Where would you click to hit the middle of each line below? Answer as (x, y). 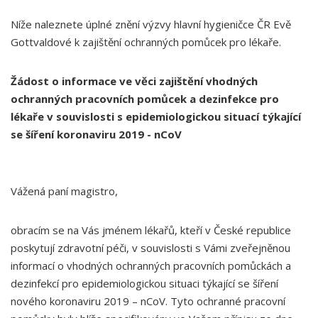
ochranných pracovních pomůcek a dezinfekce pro (145, 99)
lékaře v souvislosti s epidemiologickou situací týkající (156, 116)
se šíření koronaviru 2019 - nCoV (96, 134)
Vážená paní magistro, (64, 191)
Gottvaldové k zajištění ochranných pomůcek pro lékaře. (146, 42)
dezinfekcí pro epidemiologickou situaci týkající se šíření (144, 283)
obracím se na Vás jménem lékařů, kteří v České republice (151, 230)
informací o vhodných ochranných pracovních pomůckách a (151, 265)
